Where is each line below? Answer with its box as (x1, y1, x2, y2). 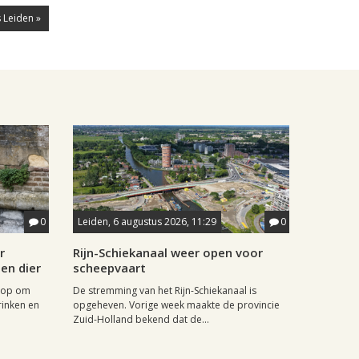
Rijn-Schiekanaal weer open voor (73, 244, 263, 260)
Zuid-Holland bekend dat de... (73, 312, 209, 326)
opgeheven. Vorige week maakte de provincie (73, 297, 280, 312)
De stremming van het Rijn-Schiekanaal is (73, 283, 256, 297)
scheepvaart (73, 259, 146, 276)
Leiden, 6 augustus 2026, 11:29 (78, 214, 216, 228)
